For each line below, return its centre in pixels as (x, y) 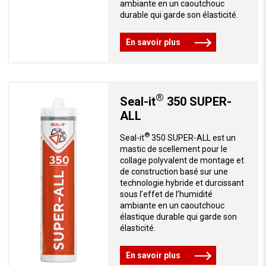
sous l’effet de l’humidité (166, 194)
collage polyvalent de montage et (182, 160)
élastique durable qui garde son (178, 216)
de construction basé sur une (174, 171)
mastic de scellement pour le (173, 149)
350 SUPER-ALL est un (192, 137)
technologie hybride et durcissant (182, 183)
